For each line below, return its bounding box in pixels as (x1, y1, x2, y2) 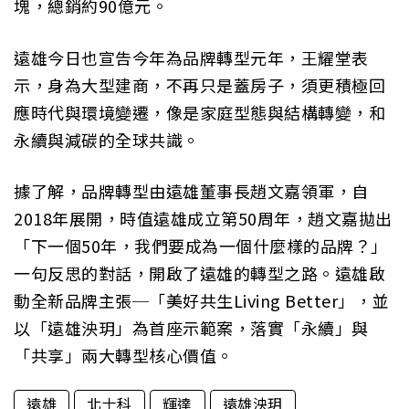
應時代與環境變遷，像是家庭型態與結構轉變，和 (14, 100, 385, 124)
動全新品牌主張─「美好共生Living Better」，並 (14, 288, 389, 312)
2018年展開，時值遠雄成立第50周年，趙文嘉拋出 (14, 205, 393, 230)
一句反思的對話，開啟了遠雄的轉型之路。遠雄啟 (14, 260, 385, 285)
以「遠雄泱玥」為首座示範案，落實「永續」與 (14, 315, 369, 340)
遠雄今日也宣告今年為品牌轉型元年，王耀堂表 (14, 45, 369, 69)
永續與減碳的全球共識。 (14, 127, 200, 152)
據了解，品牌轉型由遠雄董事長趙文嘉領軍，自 (14, 178, 369, 203)
